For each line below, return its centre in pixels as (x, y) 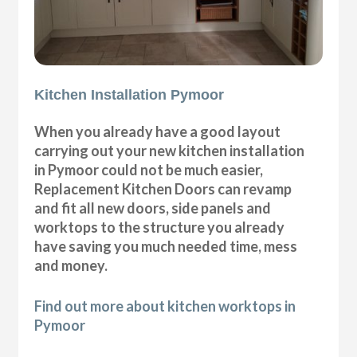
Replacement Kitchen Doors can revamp (163, 188)
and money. (71, 265)
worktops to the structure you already (160, 227)
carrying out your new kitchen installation (170, 150)
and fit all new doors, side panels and (153, 208)
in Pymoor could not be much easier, (149, 169)
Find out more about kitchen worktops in (165, 306)
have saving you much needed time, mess (166, 246)
